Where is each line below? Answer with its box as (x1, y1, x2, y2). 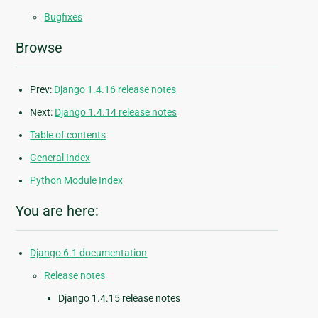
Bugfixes (44, 11, 83, 23)
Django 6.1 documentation (30, 247, 148, 259)
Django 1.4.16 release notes (54, 84, 177, 96)
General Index (30, 152, 91, 164)
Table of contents (30, 129, 106, 141)
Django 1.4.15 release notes (58, 292, 181, 305)
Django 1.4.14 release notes (55, 106, 177, 119)
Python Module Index (30, 175, 124, 187)
